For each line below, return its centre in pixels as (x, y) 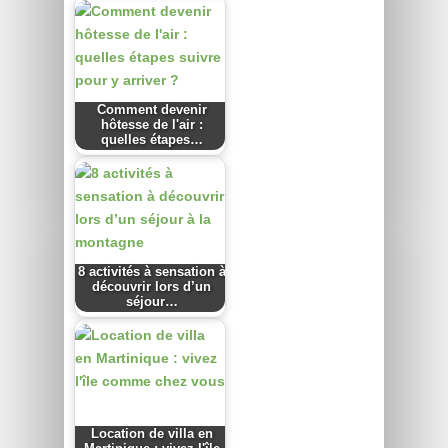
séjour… (151, 302)
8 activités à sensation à (151, 272)
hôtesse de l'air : (151, 125)
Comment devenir (151, 110)
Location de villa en (151, 434)
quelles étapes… (151, 140)
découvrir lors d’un (152, 287)
